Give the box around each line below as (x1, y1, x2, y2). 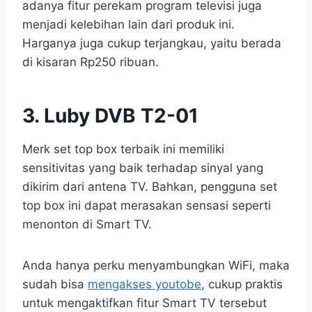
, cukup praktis (201, 277, 283, 292)
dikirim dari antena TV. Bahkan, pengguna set (22, 180, 277, 194)
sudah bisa (22, 277, 88, 292)
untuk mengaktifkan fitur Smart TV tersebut (22, 296, 267, 311)
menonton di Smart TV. (22, 217, 152, 232)
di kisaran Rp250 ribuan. (22, 55, 159, 70)
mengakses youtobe (88, 277, 201, 292)
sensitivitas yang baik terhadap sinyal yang (22, 161, 263, 175)
